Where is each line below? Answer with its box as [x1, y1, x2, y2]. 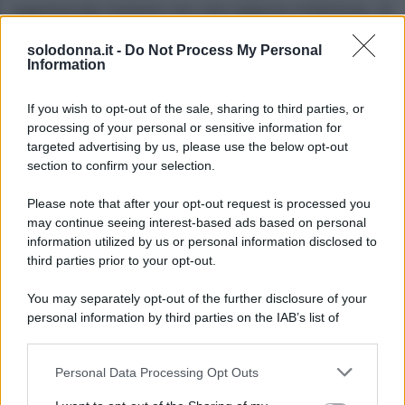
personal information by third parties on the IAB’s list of [27, 310, 339, 325]
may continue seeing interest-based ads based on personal [27, 215, 366, 230]
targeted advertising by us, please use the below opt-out [27, 139, 348, 154]
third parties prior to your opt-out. [27, 253, 216, 268]
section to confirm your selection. [27, 158, 215, 173]
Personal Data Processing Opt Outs [55, 364, 259, 380]
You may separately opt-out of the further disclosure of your [27, 291, 367, 306]
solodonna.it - [27, 42, 125, 58]
